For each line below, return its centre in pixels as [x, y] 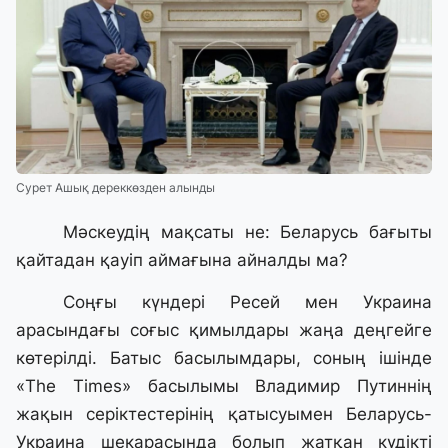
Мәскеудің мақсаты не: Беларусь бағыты [247, 232]
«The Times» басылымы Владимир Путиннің [224, 386]
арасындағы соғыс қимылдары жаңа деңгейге [224, 330]
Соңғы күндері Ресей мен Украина [247, 302]
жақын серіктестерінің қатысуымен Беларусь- [224, 414]
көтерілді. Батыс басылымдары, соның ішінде [224, 358]
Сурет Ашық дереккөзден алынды [115, 188]
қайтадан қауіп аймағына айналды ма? [182, 260]
